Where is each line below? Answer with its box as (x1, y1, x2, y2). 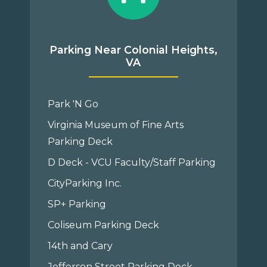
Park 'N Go (48, 98, 99, 110)
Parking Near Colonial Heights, (49, 44, 218, 56)
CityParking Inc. (48, 178, 122, 189)
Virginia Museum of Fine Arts (48, 119, 184, 131)
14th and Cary (48, 240, 113, 252)
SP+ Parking (48, 198, 107, 210)
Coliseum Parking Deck (48, 219, 160, 231)
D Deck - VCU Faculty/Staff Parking (48, 157, 216, 168)
